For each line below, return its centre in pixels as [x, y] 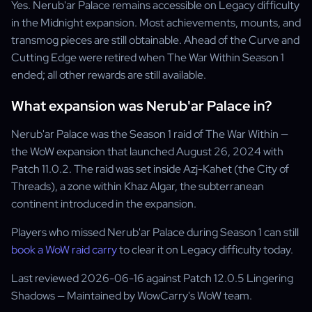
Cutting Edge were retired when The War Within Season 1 [148, 57]
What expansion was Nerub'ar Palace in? [141, 106]
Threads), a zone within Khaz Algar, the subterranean [138, 186]
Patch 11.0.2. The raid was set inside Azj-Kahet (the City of [150, 169]
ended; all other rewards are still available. [109, 75]
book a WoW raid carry [64, 250]
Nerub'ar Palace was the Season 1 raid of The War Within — [150, 134]
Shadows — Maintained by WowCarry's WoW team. [132, 296]
